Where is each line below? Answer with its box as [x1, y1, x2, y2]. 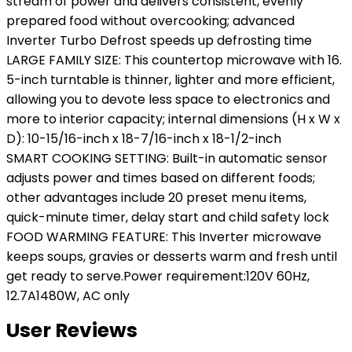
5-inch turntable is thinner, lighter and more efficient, [6, 71, 335, 89]
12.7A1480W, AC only [6, 287, 130, 305]
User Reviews [6, 317, 137, 344]
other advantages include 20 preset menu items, [6, 189, 306, 207]
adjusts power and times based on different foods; [6, 169, 315, 187]
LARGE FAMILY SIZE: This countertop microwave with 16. [6, 51, 342, 69]
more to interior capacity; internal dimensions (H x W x [6, 110, 340, 128]
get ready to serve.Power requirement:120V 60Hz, [6, 267, 310, 285]
